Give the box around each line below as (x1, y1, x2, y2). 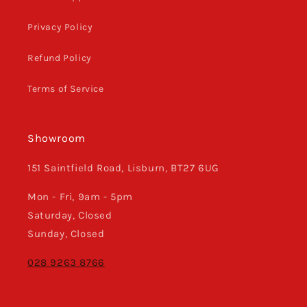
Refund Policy (27, 52, 92, 64)
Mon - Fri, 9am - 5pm (27, 191, 133, 204)
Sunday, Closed (27, 228, 105, 241)
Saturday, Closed (27, 209, 112, 222)
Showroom (27, 132, 86, 145)
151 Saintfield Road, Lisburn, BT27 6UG (27, 162, 219, 175)
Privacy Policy (27, 21, 93, 34)
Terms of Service (27, 83, 104, 95)
